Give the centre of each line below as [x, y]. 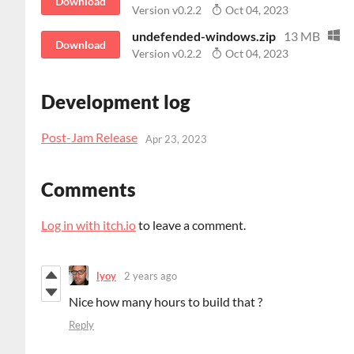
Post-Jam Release [89, 137]
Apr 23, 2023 [176, 139]
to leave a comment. [191, 225]
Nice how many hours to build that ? [166, 302]
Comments [88, 190]
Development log [116, 102]
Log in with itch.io [88, 225]
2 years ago [151, 275]
